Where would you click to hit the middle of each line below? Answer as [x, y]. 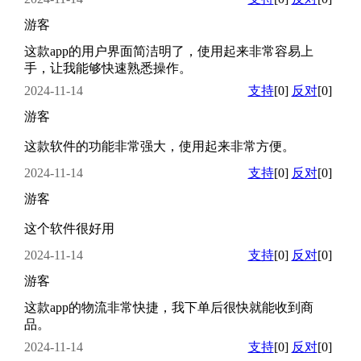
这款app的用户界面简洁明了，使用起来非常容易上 [168, 51]
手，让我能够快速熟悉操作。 [108, 68]
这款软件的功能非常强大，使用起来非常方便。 [159, 146]
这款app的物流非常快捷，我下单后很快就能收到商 [168, 307]
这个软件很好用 [69, 228]
